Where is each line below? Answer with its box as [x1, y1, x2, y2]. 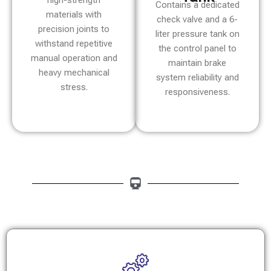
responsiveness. [165, 87, 230, 97]
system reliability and [155, 72, 239, 83]
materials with [46, 9, 102, 20]
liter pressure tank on [155, 28, 240, 39]
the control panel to [158, 43, 237, 54]
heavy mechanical [38, 67, 109, 78]
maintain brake [168, 57, 226, 68]
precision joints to [38, 24, 109, 34]
